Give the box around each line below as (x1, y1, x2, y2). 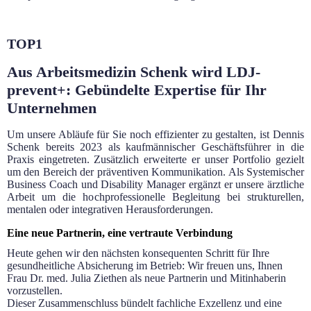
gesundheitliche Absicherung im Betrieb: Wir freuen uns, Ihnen (7, 260, 283, 272)
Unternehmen (7, 99, 96, 117)
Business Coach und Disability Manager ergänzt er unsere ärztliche (7, 178, 304, 191)
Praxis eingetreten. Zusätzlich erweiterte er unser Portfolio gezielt (7, 153, 304, 166)
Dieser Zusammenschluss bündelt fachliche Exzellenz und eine (7, 297, 282, 310)
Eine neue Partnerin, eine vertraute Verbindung (7, 227, 233, 239)
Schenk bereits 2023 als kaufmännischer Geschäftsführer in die (7, 141, 304, 153)
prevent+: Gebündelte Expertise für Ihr (7, 81, 267, 99)
